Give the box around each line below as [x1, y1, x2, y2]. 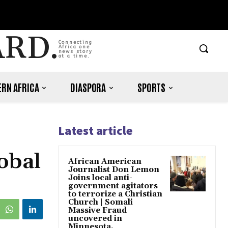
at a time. [58, 53, 90, 59]
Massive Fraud [68, 206, 127, 216]
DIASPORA [70, 80, 106, 94]
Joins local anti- [68, 173, 132, 183]
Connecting [58, 40, 93, 45]
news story [58, 49, 93, 54]
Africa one [58, 44, 90, 50]
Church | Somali [68, 197, 133, 208]
